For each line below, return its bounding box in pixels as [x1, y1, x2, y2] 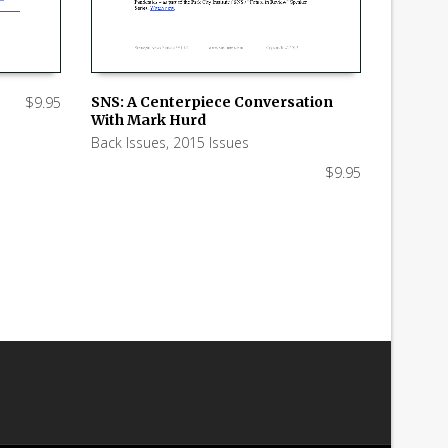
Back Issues [91, 132, 166, 152]
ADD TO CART [106, 123, 184, 141]
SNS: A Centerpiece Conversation [91, 92, 333, 111]
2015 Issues [173, 132, 249, 152]
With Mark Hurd [91, 110, 206, 129]
